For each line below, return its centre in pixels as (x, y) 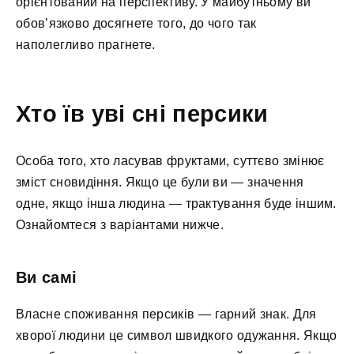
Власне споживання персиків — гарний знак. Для (166, 314)
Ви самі (47, 278)
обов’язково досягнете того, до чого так (136, 23)
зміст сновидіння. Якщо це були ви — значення (160, 183)
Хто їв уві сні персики (142, 114)
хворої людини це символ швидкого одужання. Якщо (177, 336)
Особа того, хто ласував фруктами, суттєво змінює (170, 161)
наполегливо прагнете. (86, 44)
